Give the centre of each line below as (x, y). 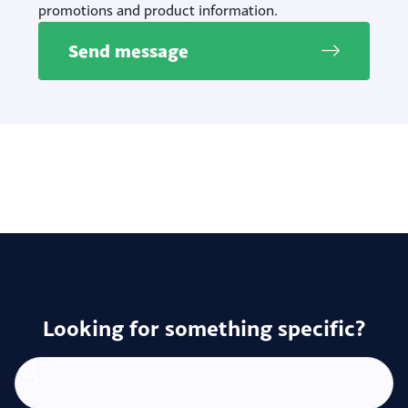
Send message (128, 51)
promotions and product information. (158, 10)
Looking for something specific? (204, 328)
